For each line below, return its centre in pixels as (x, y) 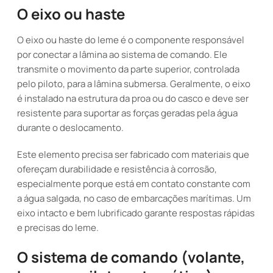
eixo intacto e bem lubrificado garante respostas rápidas (136, 213)
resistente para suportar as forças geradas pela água (127, 113)
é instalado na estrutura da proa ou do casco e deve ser (133, 98)
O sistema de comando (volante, (131, 257)
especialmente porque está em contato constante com (134, 184)
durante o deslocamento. (70, 128)
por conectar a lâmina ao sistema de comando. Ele (122, 55)
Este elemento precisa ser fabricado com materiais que (133, 154)
